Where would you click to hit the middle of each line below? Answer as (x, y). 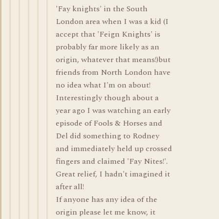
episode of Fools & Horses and (109, 123)
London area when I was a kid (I (112, 22)
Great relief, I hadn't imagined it (113, 174)
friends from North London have (113, 72)
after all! (70, 187)
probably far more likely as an (108, 47)
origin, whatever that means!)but (113, 60)
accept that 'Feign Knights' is (108, 34)
